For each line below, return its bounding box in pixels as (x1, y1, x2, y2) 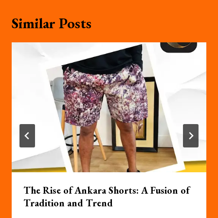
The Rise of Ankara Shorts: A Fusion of (23, 184, 189, 197)
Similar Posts (12, 14, 91, 33)
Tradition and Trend (23, 197, 113, 210)
